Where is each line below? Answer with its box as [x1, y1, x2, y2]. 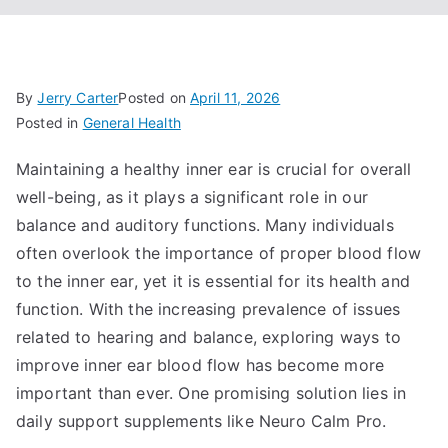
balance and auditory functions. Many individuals [16, 215, 394, 235]
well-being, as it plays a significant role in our [16, 187, 368, 207]
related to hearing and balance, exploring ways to [16, 327, 401, 347]
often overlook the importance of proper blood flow [16, 243, 422, 263]
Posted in [16, 114, 83, 131]
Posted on [118, 89, 191, 106]
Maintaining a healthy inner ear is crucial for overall [16, 159, 412, 179]
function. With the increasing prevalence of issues [16, 299, 401, 319]
